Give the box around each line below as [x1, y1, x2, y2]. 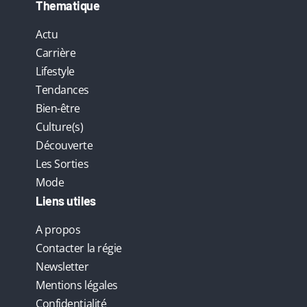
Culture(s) [36, 119, 84, 135]
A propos [36, 222, 81, 238]
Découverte [36, 138, 93, 153]
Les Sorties [36, 156, 89, 172]
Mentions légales [36, 278, 118, 293]
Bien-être [36, 101, 80, 116]
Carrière [36, 45, 76, 61]
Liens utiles [36, 193, 96, 209]
